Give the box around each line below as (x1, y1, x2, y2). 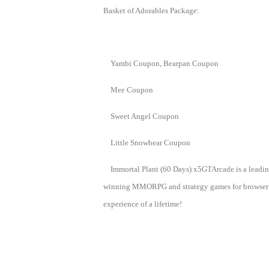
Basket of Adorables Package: (103, 6, 199, 15)
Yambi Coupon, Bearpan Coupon (110, 59, 219, 68)
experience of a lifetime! (103, 199, 182, 208)
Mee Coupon (110, 85, 153, 94)
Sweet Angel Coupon (110, 112, 179, 121)
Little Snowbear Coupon (110, 138, 190, 147)
